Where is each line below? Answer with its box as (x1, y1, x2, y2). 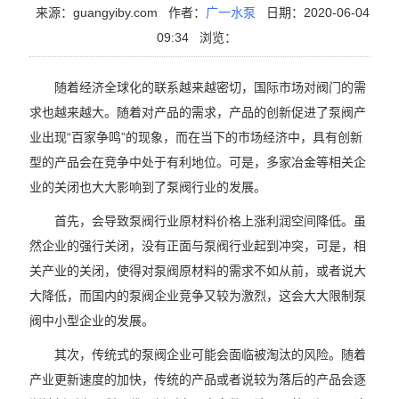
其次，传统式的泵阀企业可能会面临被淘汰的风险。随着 (29, 347, 366, 362)
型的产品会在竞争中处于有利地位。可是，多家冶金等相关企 (29, 155, 366, 169)
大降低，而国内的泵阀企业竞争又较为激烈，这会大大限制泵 (29, 289, 366, 303)
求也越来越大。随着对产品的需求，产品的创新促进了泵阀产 (29, 105, 366, 119)
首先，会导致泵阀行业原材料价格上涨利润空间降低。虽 (29, 214, 366, 228)
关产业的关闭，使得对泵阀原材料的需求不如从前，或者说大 (29, 264, 366, 278)
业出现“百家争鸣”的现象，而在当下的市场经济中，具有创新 (29, 130, 362, 144)
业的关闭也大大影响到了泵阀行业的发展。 (29, 180, 266, 194)
